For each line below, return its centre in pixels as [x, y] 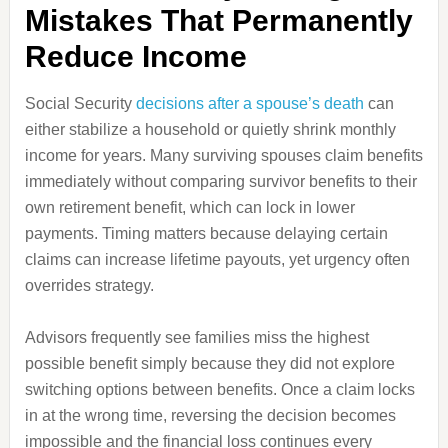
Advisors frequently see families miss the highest [196, 337]
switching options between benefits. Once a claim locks [219, 389]
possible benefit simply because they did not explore [209, 363]
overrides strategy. [89, 285]
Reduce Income [135, 56]
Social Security [80, 103]
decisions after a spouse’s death [249, 103]
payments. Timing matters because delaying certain [206, 233]
